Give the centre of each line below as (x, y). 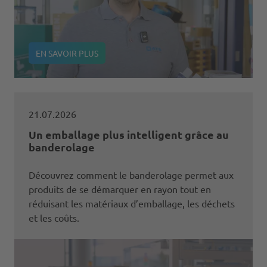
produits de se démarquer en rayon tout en (120, 189)
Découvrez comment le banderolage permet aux (131, 174)
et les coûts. (54, 217)
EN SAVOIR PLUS (67, 53)
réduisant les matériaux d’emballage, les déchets (132, 203)
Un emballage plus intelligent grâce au (129, 134)
